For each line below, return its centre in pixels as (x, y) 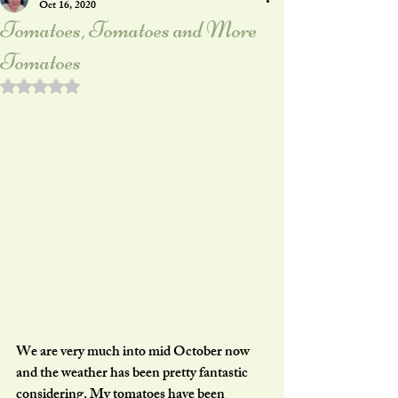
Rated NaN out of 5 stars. (103, 85)
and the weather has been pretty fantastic (133, 374)
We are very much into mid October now (134, 353)
